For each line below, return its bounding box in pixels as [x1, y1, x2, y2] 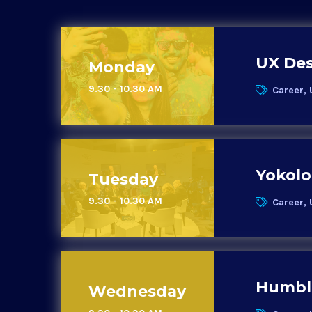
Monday [88, 58, 155, 77]
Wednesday [88, 282, 186, 301]
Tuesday [88, 170, 158, 189]
